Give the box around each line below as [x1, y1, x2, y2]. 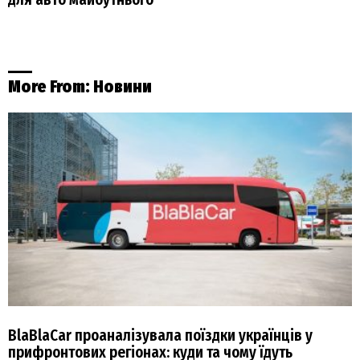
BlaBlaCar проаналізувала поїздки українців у [8, 325, 313, 345]
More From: [8, 76, 93, 97]
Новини [93, 76, 152, 97]
